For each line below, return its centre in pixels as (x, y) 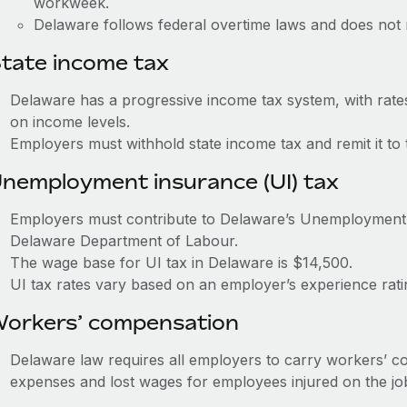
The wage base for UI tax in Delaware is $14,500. (181, 263)
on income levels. (69, 122)
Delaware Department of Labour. (124, 241)
